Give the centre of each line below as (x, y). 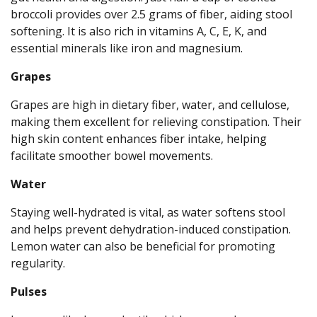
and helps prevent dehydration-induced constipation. (151, 230)
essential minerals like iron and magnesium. (127, 48)
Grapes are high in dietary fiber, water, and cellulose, (150, 105)
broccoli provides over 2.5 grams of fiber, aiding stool (151, 15)
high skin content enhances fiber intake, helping (139, 139)
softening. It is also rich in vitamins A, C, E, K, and (139, 31)
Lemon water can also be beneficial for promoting (143, 247)
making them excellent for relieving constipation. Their (156, 122)
